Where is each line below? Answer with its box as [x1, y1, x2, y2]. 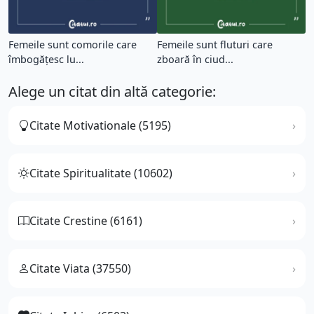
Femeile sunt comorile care [8, 37, 137, 51]
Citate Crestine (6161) [29, 212, 142, 228]
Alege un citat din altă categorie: [8, 81, 216, 101]
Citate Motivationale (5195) [29, 117, 171, 133]
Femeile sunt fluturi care [157, 37, 273, 51]
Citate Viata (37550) [29, 260, 131, 276]
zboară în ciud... [157, 52, 233, 66]
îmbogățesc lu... [8, 52, 84, 66]
